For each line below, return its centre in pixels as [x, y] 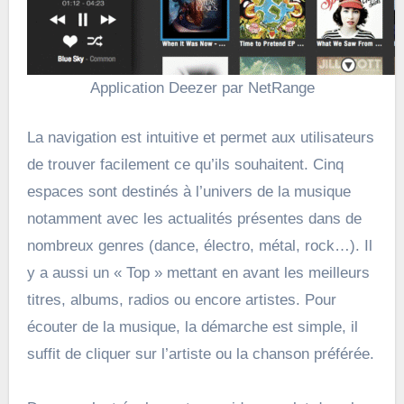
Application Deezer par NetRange [202, 87]
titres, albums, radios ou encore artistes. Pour [181, 300]
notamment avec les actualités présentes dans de [194, 219]
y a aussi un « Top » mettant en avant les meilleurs [198, 273]
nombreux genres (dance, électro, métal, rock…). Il [199, 246]
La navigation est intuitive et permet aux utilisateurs [200, 138]
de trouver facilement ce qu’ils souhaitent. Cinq [185, 165]
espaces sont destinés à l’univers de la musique [188, 192]
